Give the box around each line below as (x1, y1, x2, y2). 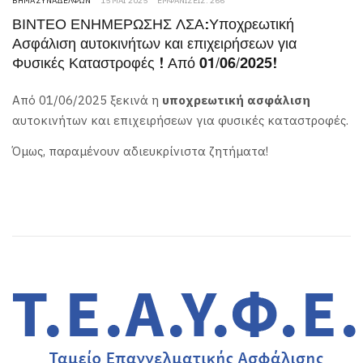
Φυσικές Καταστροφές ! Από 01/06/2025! (12, 53, 277, 76)
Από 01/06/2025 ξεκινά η (12, 92, 159, 109)
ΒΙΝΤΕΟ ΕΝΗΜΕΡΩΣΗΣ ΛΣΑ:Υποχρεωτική (12, 14, 294, 37)
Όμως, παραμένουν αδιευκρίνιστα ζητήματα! (12, 143, 271, 159)
